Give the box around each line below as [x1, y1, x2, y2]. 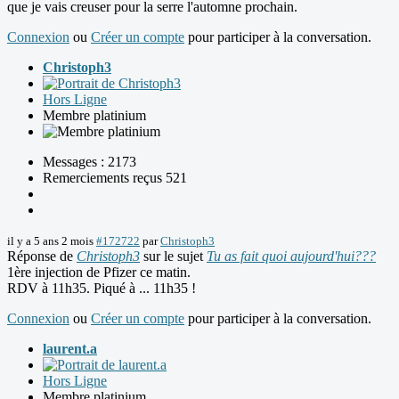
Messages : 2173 [43, 154, 136, 170]
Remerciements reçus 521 [43, 170, 187, 186]
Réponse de [7, 248, 77, 265]
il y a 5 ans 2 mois [7, 234, 94, 248]
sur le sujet [140, 248, 207, 265]
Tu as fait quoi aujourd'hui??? [207, 248, 376, 265]
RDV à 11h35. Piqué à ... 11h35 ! [7, 281, 196, 297]
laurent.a [43, 341, 97, 357]
